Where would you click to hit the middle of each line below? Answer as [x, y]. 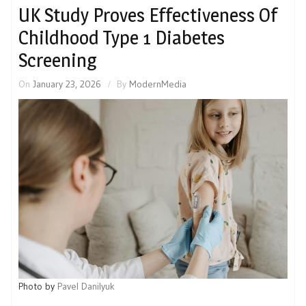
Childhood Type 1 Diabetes [122, 37]
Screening [57, 60]
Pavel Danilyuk [86, 286]
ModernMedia [158, 84]
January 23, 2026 [67, 84]
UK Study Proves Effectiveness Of [148, 15]
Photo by [38, 286]
